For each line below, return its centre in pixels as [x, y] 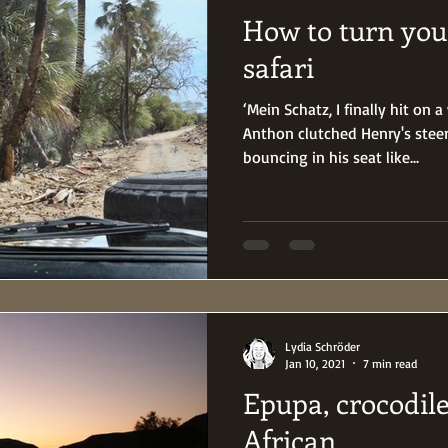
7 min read [390, 363]
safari [278, 66]
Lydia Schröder [322, 346]
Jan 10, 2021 [315, 363]
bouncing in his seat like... [331, 157]
